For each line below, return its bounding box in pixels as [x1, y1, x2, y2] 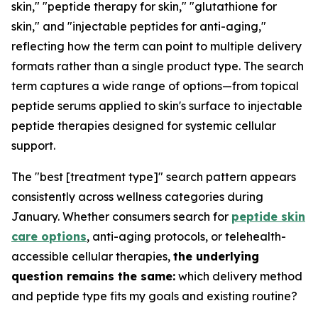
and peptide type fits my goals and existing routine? [11, 289, 297, 303]
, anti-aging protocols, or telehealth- [87, 229, 286, 243]
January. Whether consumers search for [11, 209, 231, 224]
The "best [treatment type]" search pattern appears [11, 170, 296, 184]
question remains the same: [11, 269, 175, 283]
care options [11, 229, 87, 243]
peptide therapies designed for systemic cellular [11, 119, 276, 133]
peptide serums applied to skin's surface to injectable [11, 99, 302, 113]
